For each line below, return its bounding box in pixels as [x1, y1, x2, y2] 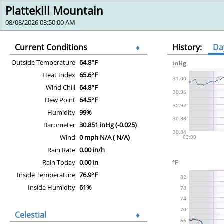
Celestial [15, 209, 46, 220]
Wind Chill [46, 82, 75, 92]
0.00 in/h [79, 145, 105, 154]
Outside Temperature [11, 57, 75, 67]
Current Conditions [15, 41, 87, 53]
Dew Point [45, 95, 75, 104]
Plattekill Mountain [5, 3, 103, 18]
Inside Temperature [17, 170, 75, 179]
